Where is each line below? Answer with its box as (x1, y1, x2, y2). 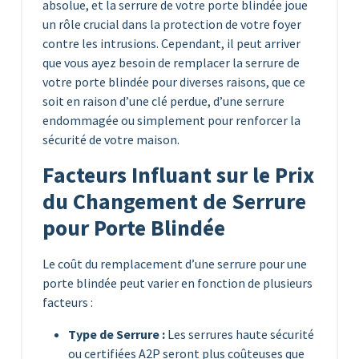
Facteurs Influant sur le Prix (42, 160, 314, 189)
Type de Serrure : (68, 325, 165, 342)
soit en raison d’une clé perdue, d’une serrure (42, 92, 284, 109)
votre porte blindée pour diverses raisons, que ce (42, 73, 305, 90)
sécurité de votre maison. (42, 131, 179, 147)
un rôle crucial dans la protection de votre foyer (42, 15, 301, 32)
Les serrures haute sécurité (165, 325, 314, 342)
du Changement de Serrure (42, 187, 306, 216)
